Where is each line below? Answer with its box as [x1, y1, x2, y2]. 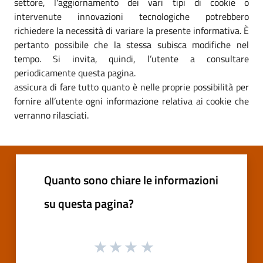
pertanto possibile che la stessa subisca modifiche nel [14, 37, 249, 52]
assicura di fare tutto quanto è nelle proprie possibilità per [14, 79, 249, 94]
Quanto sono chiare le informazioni [44, 170, 218, 189]
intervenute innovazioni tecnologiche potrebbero [14, 9, 249, 23]
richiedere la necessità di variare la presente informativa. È [14, 23, 249, 38]
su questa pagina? [44, 194, 134, 213]
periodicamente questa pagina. [14, 65, 136, 80]
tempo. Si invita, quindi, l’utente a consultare [14, 51, 249, 66]
